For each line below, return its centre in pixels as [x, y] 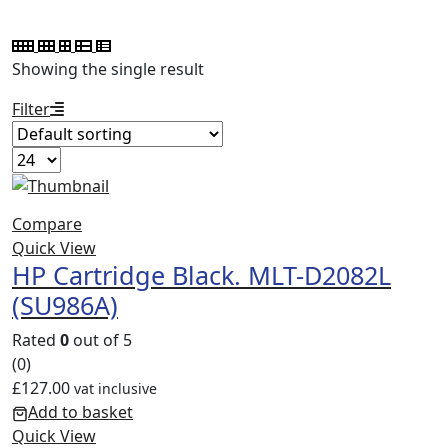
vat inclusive [115, 389]
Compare [47, 224]
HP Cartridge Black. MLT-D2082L [201, 275]
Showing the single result [108, 68]
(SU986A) [65, 305]
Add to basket [80, 412]
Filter [31, 108]
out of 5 [100, 340]
